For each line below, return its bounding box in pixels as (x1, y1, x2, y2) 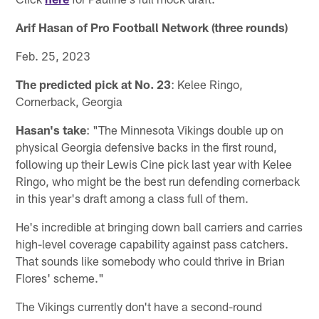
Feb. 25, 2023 (16, 48, 91, 63)
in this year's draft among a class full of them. (16, 190, 249, 205)
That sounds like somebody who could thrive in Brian (16, 253, 286, 268)
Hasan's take (16, 122, 87, 137)
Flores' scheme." (16, 270, 105, 285)
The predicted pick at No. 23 (16, 76, 172, 91)
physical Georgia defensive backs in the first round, (16, 139, 278, 154)
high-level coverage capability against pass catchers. (16, 236, 289, 251)
